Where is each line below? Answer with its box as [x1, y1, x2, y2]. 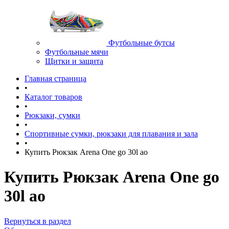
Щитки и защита [45, 56, 103, 65]
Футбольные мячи [45, 47, 108, 56]
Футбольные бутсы [108, 38, 175, 47]
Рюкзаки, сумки [25, 110, 80, 120]
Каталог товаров [25, 92, 82, 101]
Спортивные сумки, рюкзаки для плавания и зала [25, 129, 198, 138]
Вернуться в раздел [4, 216, 71, 225]
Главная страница [25, 74, 86, 83]
